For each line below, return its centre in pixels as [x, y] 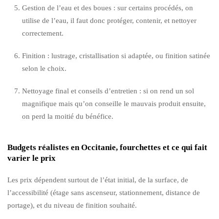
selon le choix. [44, 68]
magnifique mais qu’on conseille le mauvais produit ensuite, [114, 103]
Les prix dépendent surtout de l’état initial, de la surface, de [98, 180]
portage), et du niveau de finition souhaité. [72, 205]
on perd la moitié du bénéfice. [68, 116]
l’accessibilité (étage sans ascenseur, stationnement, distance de [104, 192]
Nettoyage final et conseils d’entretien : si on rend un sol [108, 91]
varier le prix [32, 158]
